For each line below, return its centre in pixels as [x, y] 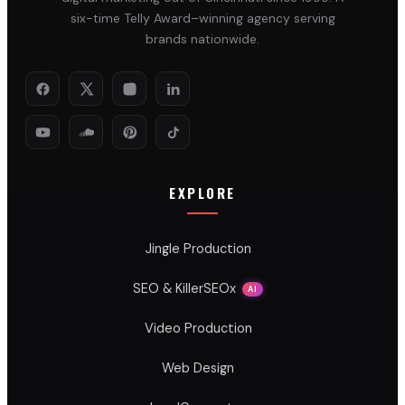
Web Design [198, 368]
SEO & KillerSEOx [185, 288]
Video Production [198, 328]
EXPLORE [202, 193]
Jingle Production [198, 249]
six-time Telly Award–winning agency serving [202, 18]
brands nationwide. [202, 39]
